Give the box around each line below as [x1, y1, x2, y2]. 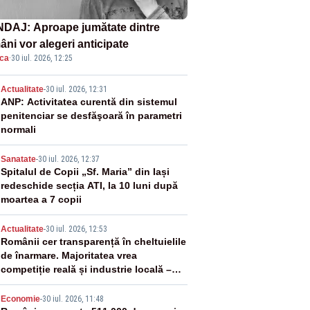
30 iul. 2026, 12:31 [45, 84, 107, 94]
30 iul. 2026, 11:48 [42, 293, 104, 304]
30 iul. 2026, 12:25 [10, 53, 73, 63]
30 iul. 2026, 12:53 [45, 224, 107, 234]
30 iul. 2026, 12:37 [37, 154, 100, 164]
